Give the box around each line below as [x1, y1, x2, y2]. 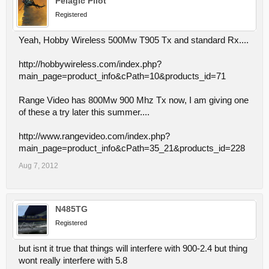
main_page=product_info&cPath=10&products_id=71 [19, 71, 226, 81]
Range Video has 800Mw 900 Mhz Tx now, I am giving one [19, 95, 249, 105]
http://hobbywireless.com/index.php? [19, 59, 162, 69]
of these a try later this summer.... [19, 107, 150, 117]
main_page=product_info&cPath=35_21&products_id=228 [19, 143, 245, 153]
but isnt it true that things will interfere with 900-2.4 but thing [19, 243, 247, 253]
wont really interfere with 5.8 [19, 255, 127, 265]
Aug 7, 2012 [19, 161, 58, 170]
